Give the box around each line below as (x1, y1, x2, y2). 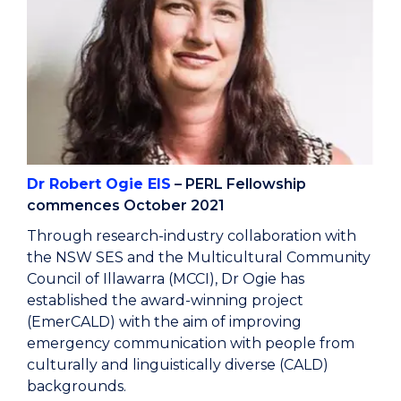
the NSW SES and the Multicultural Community (27, 249, 371, 267)
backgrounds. (27, 378, 130, 396)
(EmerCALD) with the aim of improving (27, 313, 302, 331)
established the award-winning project (27, 292, 303, 310)
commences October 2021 (27, 197, 225, 215)
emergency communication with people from (27, 335, 354, 353)
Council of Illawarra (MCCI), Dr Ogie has (27, 270, 304, 288)
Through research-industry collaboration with (27, 227, 356, 245)
